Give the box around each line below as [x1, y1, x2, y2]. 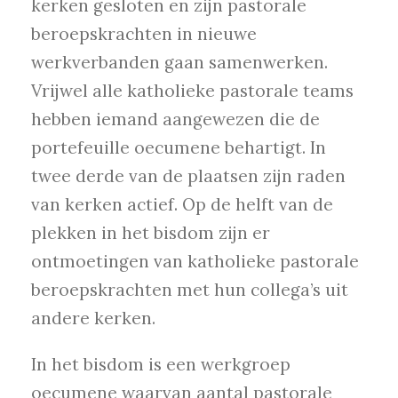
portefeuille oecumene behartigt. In [31, 137, 326, 159]
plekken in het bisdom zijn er [31, 222, 270, 244]
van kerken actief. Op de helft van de [31, 194, 333, 216]
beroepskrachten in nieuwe [31, 23, 257, 45]
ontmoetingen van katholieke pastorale [31, 251, 359, 273]
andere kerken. [31, 307, 155, 330]
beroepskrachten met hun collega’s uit [31, 279, 348, 301]
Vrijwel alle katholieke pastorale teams [31, 80, 354, 102]
